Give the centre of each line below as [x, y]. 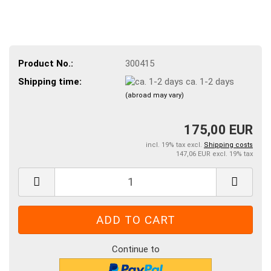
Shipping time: [50, 81]
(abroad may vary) [154, 96]
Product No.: [46, 63]
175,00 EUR [218, 129]
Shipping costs [228, 145]
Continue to [135, 249]
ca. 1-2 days [210, 81]
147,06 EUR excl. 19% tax [214, 154]
